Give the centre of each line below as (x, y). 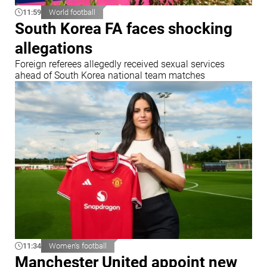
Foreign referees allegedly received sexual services (120, 64)
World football (72, 12)
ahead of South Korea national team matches (110, 75)
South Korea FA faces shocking (124, 28)
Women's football (78, 246)
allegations (54, 48)
